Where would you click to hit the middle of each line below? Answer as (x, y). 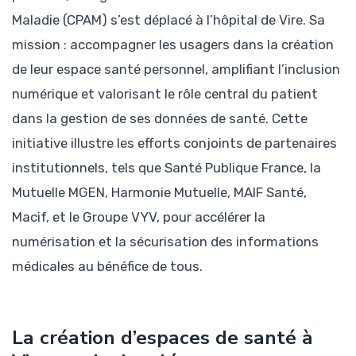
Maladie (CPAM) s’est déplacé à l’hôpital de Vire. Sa (168, 19)
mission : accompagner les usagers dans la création (173, 44)
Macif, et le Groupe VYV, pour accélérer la (139, 217)
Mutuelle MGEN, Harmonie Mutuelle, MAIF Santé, (159, 192)
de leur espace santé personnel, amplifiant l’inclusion (176, 69)
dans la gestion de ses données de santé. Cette (160, 118)
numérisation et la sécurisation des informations (165, 241)
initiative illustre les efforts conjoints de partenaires (174, 143)
